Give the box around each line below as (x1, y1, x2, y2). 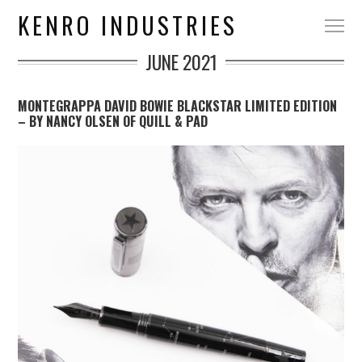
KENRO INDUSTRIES (18, 8, 238, 42)
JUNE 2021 (145, 48, 217, 76)
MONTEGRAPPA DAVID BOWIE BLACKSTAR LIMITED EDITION (18, 96, 338, 116)
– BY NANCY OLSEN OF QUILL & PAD (18, 112, 208, 131)
